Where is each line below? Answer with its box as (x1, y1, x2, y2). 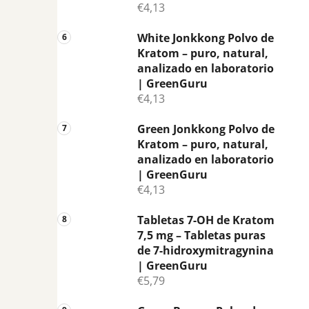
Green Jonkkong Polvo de (137, 121, 275, 137)
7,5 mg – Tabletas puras (137, 227, 266, 243)
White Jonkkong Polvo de (137, 30, 274, 46)
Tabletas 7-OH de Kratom (137, 212, 275, 228)
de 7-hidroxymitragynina (137, 242, 274, 258)
